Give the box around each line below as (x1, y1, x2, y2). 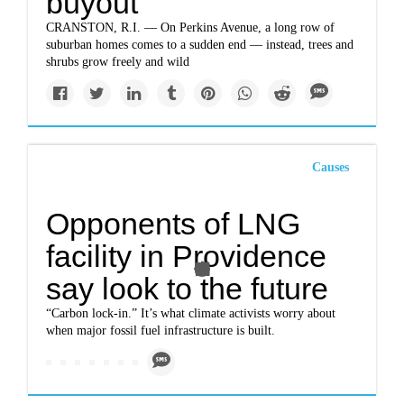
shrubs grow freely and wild (46, 55, 190, 69)
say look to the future (46, 271, 329, 306)
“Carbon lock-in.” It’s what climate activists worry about (46, 307, 336, 320)
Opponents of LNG (46, 207, 301, 241)
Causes (311, 161, 349, 174)
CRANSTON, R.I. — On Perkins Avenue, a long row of (46, 21, 335, 34)
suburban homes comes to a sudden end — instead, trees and (46, 38, 354, 51)
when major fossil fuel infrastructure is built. (46, 324, 276, 337)
